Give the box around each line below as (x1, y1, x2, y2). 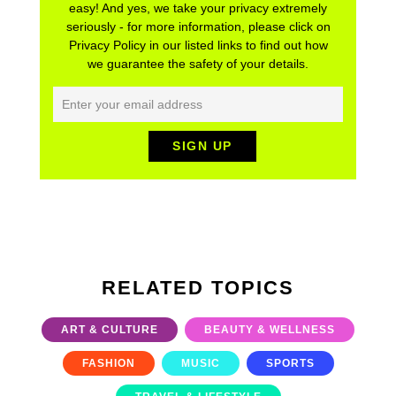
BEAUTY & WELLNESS (204, 324, 335, 336)
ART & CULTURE (61, 324, 158, 336)
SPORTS (265, 357, 315, 369)
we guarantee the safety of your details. (88, 57, 308, 71)
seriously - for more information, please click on (65, 19, 331, 34)
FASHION (81, 357, 135, 369)
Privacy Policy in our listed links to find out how (68, 38, 328, 52)
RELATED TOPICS (102, 277, 294, 299)
